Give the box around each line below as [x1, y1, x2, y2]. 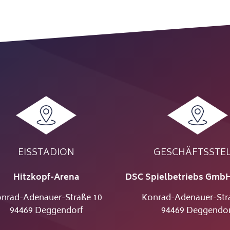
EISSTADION [17, 145, 74, 162]
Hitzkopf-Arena [13, 170, 79, 185]
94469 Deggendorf [9, 204, 83, 219]
